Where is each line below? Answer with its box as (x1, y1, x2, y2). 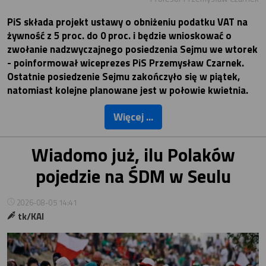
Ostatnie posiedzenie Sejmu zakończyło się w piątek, (7, 69, 240, 85)
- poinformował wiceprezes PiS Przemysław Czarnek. (7, 55, 244, 71)
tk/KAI (16, 210, 45, 224)
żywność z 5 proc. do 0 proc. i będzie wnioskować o (7, 28, 232, 44)
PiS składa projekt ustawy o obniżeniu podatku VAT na (7, 14, 248, 30)
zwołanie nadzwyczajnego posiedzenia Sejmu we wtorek (7, 42, 258, 58)
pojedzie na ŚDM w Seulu (35, 162, 231, 191)
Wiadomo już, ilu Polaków (31, 141, 235, 169)
